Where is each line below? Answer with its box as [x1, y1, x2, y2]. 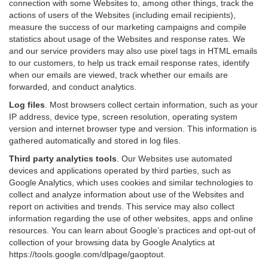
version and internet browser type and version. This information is [9, 124, 257, 133]
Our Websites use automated [121, 154, 232, 163]
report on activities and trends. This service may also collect [9, 202, 234, 211]
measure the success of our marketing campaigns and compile [9, 22, 246, 32]
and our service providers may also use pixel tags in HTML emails [9, 46, 257, 56]
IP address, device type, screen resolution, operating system [9, 112, 237, 121]
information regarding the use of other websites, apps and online [9, 214, 253, 223]
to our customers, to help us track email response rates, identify [9, 58, 249, 68]
